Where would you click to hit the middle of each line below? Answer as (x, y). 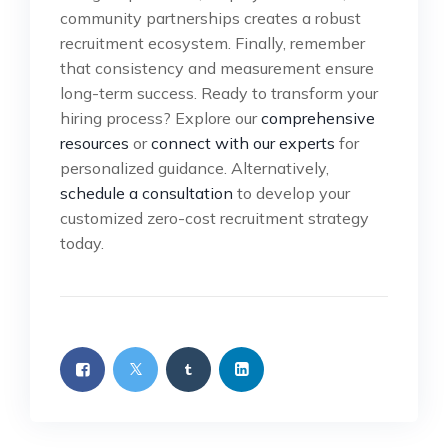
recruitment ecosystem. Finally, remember (212, 43)
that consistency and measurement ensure (217, 68)
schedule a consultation (146, 193)
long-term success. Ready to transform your (219, 93)
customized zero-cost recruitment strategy (214, 218)
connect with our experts (243, 143)
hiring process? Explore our (160, 118)
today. (82, 243)
